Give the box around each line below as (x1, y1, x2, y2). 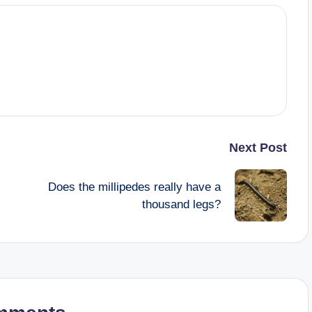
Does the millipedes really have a (47, 180, 221, 194)
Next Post (228, 141, 287, 155)
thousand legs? (141, 197, 221, 211)
